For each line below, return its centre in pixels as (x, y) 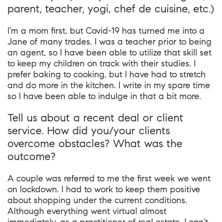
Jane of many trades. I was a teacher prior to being (110, 42)
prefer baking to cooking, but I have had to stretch (107, 74)
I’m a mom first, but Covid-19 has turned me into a (106, 31)
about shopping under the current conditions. (97, 200)
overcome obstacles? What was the (95, 143)
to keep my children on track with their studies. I (102, 63)
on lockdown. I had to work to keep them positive (104, 189)
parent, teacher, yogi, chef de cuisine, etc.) (111, 9)
